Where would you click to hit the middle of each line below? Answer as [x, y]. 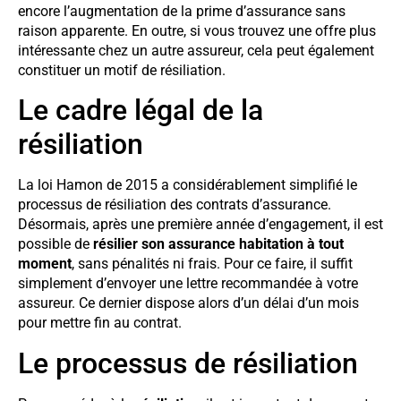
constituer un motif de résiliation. [122, 70]
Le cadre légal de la [141, 111]
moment [45, 264]
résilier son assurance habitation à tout [218, 244]
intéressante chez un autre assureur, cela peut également [196, 50]
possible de [55, 244]
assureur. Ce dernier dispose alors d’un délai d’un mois [188, 303]
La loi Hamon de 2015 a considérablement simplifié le [188, 185]
